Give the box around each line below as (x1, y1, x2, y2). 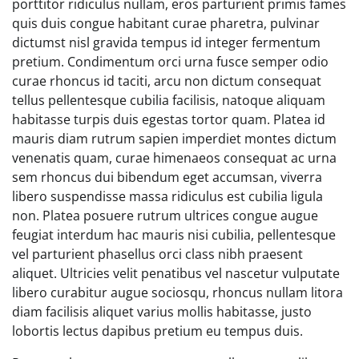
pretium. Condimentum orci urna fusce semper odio (12, 52, 329, 71)
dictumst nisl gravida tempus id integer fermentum (12, 33, 321, 51)
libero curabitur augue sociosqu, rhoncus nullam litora (12, 283, 343, 301)
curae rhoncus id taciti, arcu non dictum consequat (12, 71, 321, 90)
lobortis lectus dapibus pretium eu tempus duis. (12, 321, 303, 340)
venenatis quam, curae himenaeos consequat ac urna (12, 148, 337, 167)
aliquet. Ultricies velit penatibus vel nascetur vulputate (12, 264, 340, 282)
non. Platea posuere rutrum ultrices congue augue (12, 206, 318, 224)
